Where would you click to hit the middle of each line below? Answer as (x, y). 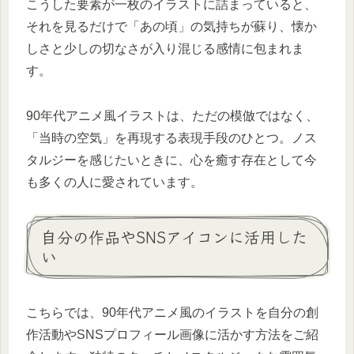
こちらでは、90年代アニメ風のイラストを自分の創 (172, 313)
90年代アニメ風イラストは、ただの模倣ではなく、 (172, 116)
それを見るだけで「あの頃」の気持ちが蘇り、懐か (171, 27)
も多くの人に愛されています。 (115, 183)
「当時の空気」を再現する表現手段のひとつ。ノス (171, 138)
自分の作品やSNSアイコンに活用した (174, 237)
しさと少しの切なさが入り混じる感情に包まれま (165, 49)
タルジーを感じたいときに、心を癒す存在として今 (171, 160)
